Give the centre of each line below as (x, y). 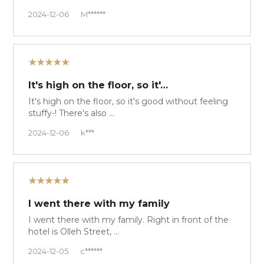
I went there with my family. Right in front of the (129, 220)
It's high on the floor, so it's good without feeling (128, 101)
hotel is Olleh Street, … (74, 231)
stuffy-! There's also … (72, 113)
